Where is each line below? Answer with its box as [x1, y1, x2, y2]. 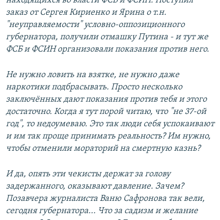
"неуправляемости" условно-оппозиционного [6, 20, 185, 30]
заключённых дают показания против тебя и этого [6, 95, 207, 105]
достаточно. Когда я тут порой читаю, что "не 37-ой [6, 107, 206, 117]
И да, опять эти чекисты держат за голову [6, 169, 170, 179]
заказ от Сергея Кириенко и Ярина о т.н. [6, 8, 166, 18]
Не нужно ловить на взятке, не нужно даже [6, 70, 179, 80]
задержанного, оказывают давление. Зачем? [6, 182, 184, 192]
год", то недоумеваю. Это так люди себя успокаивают [6, 119, 214, 129]
